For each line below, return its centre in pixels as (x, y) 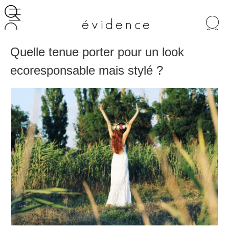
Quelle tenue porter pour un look (97, 52)
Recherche (40, 26)
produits (34, 44)
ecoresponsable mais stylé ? (87, 71)
